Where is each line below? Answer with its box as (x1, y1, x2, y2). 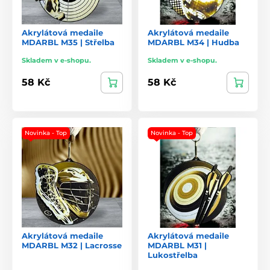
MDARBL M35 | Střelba (22, 37, 115, 47)
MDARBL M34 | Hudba (148, 37, 239, 47)
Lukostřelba (148, 250, 198, 260)
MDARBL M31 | (148, 240, 207, 250)
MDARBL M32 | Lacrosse (22, 240, 122, 250)
